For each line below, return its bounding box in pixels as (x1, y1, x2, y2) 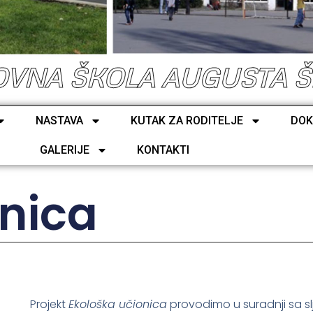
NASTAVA (36, 114, 84, 127)
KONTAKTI (136, 143, 189, 156)
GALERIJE (39, 143, 89, 156)
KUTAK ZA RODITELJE (131, 114, 244, 127)
